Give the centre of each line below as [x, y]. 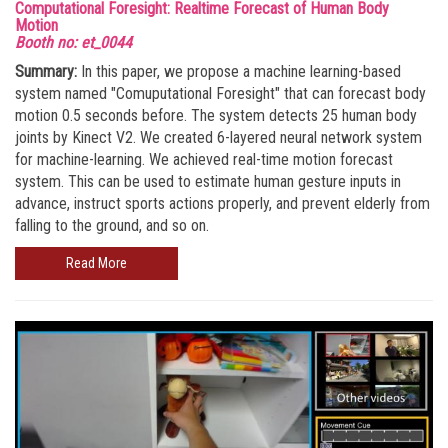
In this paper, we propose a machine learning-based [239, 72]
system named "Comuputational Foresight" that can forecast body [220, 94]
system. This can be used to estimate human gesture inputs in [208, 182]
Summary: [46, 72]
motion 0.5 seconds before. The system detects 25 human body [216, 116]
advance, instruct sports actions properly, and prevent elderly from [222, 204]
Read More [96, 263]
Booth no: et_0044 [73, 43]
